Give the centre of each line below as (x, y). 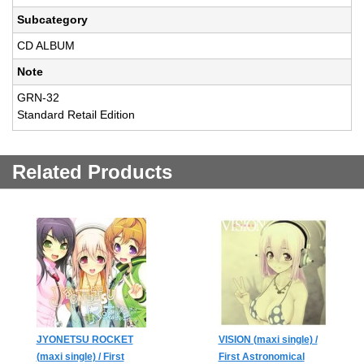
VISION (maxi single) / (268, 340)
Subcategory (52, 20)
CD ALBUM (46, 46)
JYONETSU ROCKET (84, 340)
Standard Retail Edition (76, 115)
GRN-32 (38, 98)
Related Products (92, 172)
